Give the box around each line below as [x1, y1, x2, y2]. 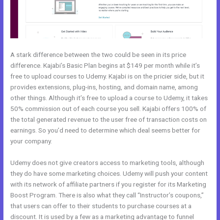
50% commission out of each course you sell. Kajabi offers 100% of [10, 105, 207, 113]
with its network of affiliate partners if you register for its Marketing [10, 180, 207, 189]
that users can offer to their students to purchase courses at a [10, 202, 192, 210]
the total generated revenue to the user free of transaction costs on [10, 115, 207, 124]
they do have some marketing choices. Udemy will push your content [10, 169, 208, 178]
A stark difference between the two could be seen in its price [10, 51, 187, 59]
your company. [10, 137, 53, 145]
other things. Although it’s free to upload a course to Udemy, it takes [10, 94, 208, 102]
